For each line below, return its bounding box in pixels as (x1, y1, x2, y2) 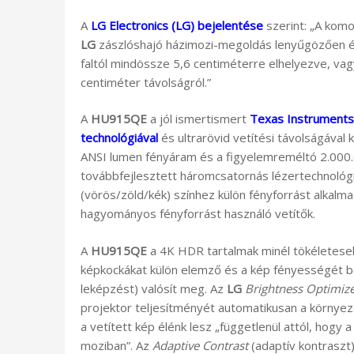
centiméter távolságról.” (81, 73, 211, 90)
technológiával (81, 130, 158, 146)
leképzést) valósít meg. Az (81, 280, 227, 296)
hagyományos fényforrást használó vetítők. (81, 205, 315, 222)
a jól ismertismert (147, 111, 250, 127)
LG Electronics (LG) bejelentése (91, 17, 263, 33)
